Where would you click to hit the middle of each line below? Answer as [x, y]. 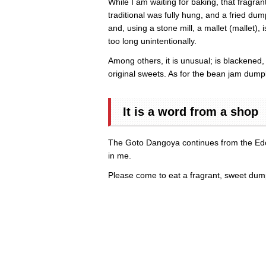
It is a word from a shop [191, 111]
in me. [120, 155]
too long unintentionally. [152, 41]
